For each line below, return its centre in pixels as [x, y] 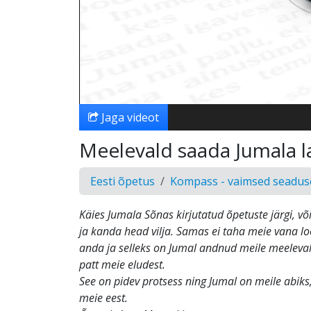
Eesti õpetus [123, 181]
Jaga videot [129, 117]
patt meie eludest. [122, 264]
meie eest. [103, 298]
